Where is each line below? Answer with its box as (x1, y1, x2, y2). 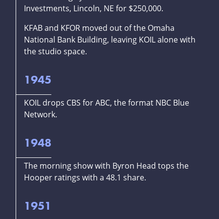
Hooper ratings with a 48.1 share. (24, 172, 146, 183)
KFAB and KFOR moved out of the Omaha (24, 22, 175, 34)
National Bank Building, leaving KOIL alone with (24, 34, 196, 45)
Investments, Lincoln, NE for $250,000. (24, 3, 163, 14)
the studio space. (24, 46, 87, 57)
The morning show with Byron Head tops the (24, 160, 189, 172)
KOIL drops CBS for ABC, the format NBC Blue (24, 97, 189, 109)
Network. (24, 109, 57, 120)
